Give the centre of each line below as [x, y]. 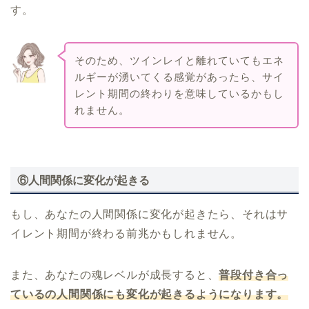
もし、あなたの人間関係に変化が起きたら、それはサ [150, 214]
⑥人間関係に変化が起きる [83, 180]
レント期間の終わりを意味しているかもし [179, 93]
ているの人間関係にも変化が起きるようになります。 [150, 294]
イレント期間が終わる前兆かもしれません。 [126, 233]
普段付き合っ [254, 275]
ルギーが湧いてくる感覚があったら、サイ [179, 77]
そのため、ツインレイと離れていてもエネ [179, 60]
